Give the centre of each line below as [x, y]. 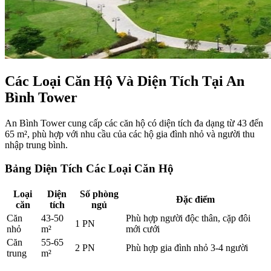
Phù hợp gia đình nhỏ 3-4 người [187, 247]
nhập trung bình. [36, 145]
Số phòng [99, 194]
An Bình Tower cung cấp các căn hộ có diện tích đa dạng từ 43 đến [134, 123]
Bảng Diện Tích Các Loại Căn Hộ [89, 168]
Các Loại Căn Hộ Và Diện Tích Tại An [125, 81]
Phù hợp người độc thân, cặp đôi [188, 218]
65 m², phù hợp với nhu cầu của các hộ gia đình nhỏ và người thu [130, 134]
